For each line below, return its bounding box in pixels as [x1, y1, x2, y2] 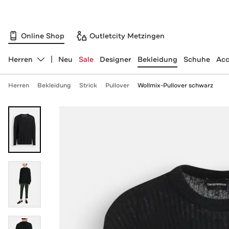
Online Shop [21, 31, 64, 40]
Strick [79, 81, 97, 89]
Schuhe [183, 55, 210, 64]
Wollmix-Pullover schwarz [137, 81, 213, 89]
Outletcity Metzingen [89, 31, 165, 40]
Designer [99, 55, 131, 64]
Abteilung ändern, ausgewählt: [7, 59, 117, 68]
